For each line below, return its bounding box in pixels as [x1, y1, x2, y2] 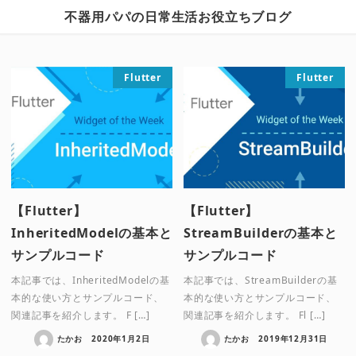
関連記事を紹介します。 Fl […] [184, 308, 326, 322]
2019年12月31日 [258, 332, 328, 344]
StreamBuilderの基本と [184, 223, 338, 242]
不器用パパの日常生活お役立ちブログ [64, 8, 292, 26]
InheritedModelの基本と [11, 223, 172, 242]
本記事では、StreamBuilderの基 [184, 273, 338, 287]
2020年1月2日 [91, 332, 150, 344]
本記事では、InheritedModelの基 [11, 273, 170, 287]
